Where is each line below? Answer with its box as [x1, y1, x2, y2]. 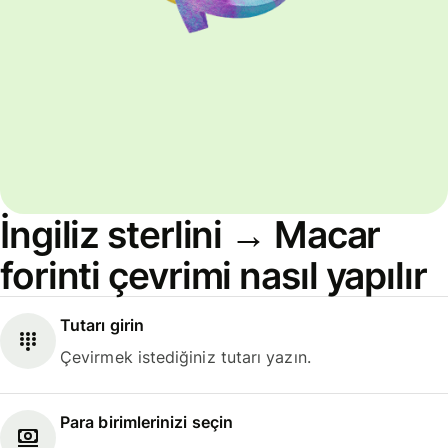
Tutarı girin [60, 314, 145, 335]
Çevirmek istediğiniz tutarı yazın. [60, 346, 311, 367]
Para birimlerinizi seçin [60, 412, 233, 433]
